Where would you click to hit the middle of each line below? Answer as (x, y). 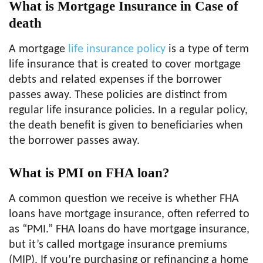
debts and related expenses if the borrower (115, 80)
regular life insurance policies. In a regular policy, (128, 110)
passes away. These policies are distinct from (118, 95)
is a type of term (207, 49)
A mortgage (38, 49)
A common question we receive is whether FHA (124, 199)
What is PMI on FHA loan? (89, 173)
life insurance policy (117, 49)
